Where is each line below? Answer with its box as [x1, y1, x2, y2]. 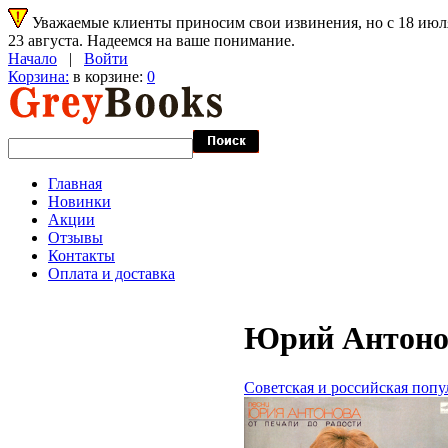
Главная [48, 175, 102, 192]
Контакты [48, 247, 115, 264]
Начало [8, 50, 57, 67]
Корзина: [8, 68, 69, 85]
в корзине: [69, 68, 147, 85]
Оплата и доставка [48, 265, 175, 282]
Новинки [48, 193, 111, 210]
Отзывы [48, 229, 103, 246]
